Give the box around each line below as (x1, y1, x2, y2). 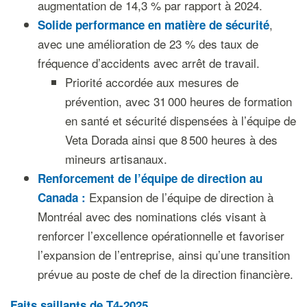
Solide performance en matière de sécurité (37, 16, 269, 33)
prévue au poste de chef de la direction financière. (37, 265, 293, 282)
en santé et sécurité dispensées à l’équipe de (64, 112, 296, 129)
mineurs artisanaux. (64, 150, 167, 167)
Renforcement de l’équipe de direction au (37, 170, 262, 186)
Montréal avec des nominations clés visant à (37, 208, 266, 225)
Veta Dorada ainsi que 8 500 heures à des (64, 131, 278, 148)
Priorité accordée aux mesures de (64, 73, 238, 90)
